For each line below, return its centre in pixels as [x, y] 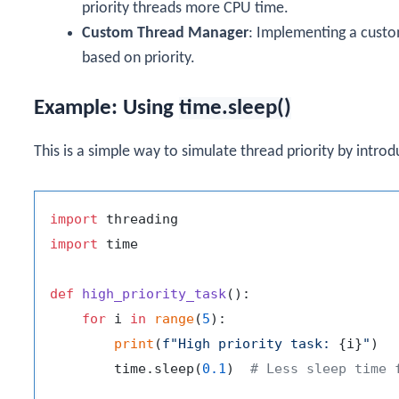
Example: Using [106, 109]
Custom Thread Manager [165, 34]
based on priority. [138, 59]
